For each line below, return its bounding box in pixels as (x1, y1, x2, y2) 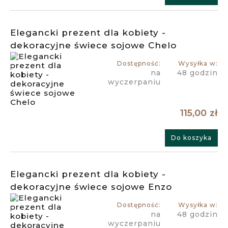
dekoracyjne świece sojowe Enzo (10, 182, 172, 192)
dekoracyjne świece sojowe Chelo (10, 40, 177, 51)
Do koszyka (171, 134, 212, 142)
